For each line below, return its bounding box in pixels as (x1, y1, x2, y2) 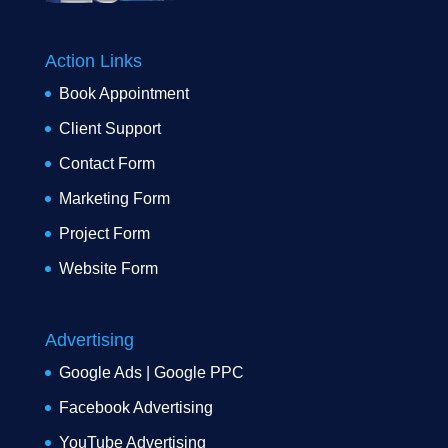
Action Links (44, 50, 142, 71)
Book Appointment (58, 84, 189, 102)
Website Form (58, 259, 158, 277)
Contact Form (58, 154, 155, 172)
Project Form (58, 224, 150, 242)
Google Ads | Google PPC (58, 364, 244, 382)
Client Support (58, 119, 161, 137)
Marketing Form (58, 189, 170, 207)
